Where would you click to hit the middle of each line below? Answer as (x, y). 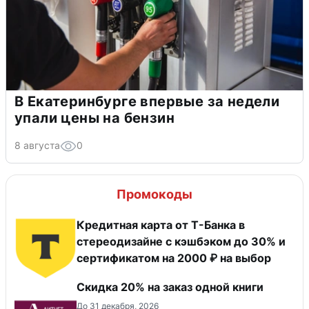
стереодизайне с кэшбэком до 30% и (181, 241)
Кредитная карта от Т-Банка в (161, 225)
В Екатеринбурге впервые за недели (147, 101)
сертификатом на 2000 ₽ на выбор (174, 258)
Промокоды (154, 194)
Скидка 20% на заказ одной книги (170, 287)
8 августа (37, 145)
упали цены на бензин (94, 118)
